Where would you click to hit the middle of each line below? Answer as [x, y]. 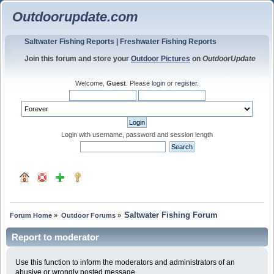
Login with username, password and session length [137, 134]
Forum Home [31, 215]
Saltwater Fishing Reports [69, 42]
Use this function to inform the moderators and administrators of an [125, 262]
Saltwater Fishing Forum [171, 215]
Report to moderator [55, 237]
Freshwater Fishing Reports [168, 42]
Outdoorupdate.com [75, 17]
